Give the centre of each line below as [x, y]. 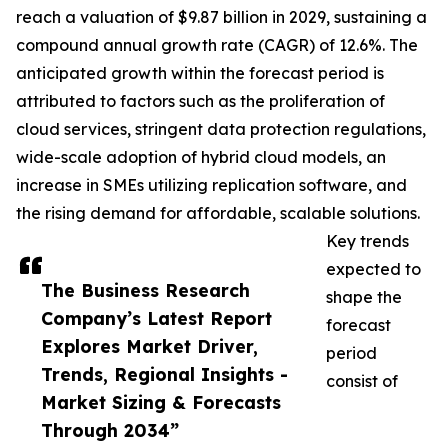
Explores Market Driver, [149, 346]
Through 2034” [110, 430]
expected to [373, 269]
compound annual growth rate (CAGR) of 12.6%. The [217, 45]
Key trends [367, 241]
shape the [364, 297]
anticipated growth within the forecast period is [200, 73]
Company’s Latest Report [156, 318]
